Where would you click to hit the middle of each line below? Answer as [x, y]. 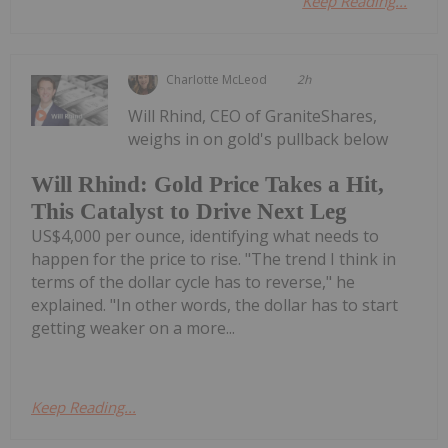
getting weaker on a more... [133, 328]
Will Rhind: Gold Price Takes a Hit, [207, 185]
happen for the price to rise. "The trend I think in [213, 259]
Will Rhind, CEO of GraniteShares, [253, 115]
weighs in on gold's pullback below [258, 138]
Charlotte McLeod [217, 79]
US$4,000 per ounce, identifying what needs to [205, 236]
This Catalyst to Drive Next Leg [189, 212]
